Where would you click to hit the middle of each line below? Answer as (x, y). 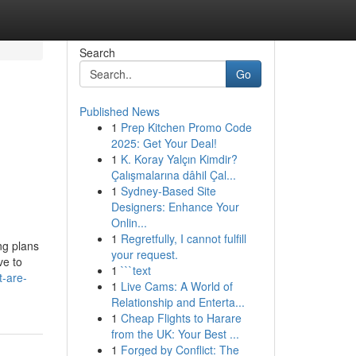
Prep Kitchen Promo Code (186, 127)
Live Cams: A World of (176, 286)
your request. (144, 254)
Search (97, 52)
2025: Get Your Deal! (164, 143)
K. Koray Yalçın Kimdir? (179, 159)
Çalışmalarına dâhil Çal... (173, 175)
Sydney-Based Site (168, 191)
